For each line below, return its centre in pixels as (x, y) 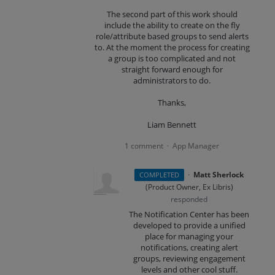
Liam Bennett (172, 125)
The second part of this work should (172, 14)
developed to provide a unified (189, 225)
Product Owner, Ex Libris (189, 187)
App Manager (196, 145)
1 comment (144, 145)
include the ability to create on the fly (172, 25)
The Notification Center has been (189, 214)
